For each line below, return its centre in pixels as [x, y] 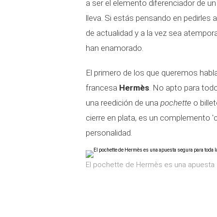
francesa [102, 88]
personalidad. [109, 133]
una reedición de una [123, 103]
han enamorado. [115, 48]
